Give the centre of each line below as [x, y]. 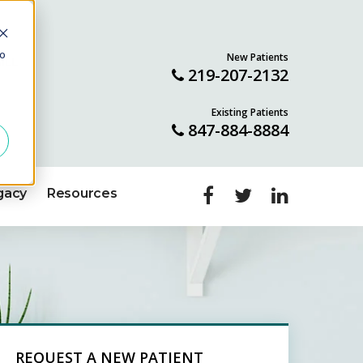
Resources [82, 193]
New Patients [258, 57]
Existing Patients [250, 112]
